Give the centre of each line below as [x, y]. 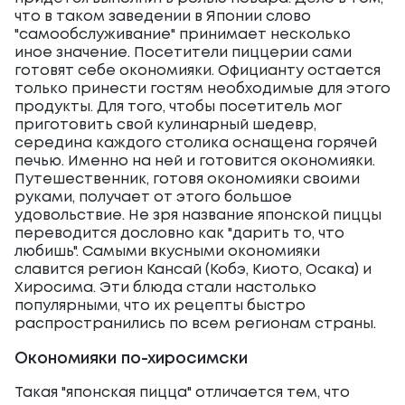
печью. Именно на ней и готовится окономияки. [195, 161]
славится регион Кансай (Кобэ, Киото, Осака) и [193, 270]
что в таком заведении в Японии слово [163, 17]
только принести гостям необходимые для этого [202, 89]
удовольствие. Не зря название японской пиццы [198, 216]
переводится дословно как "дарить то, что [179, 234]
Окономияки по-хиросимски [131, 359]
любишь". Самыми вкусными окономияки [167, 252]
